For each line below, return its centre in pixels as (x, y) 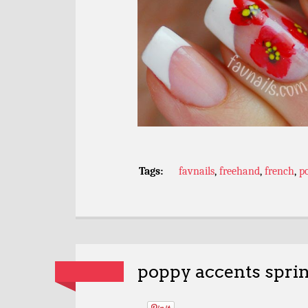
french (279, 172)
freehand (240, 172)
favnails (197, 172)
